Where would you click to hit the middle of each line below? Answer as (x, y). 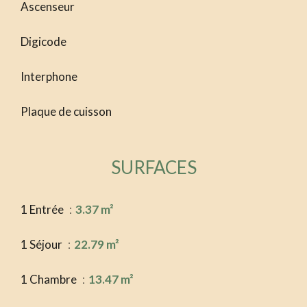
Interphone (49, 77)
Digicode (44, 42)
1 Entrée (43, 210)
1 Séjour (42, 245)
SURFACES (153, 168)
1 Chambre (50, 280)
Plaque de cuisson (66, 112)
